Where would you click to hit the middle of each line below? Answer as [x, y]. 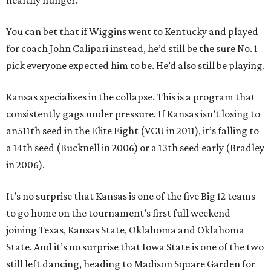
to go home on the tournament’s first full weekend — [125, 213]
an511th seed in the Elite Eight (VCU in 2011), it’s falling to [132, 131]
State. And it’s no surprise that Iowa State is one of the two [135, 247]
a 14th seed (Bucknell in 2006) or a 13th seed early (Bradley [135, 148]
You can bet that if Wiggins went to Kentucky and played [132, 32]
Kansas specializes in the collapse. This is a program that [131, 97]
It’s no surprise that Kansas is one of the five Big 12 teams [131, 196]
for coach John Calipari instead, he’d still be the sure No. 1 [132, 49]
